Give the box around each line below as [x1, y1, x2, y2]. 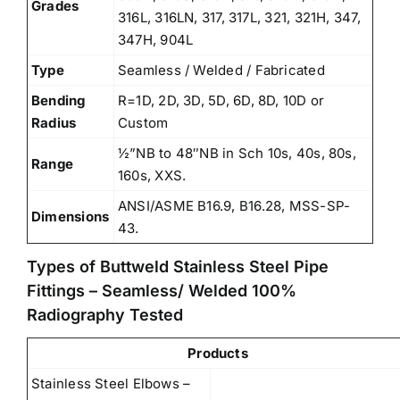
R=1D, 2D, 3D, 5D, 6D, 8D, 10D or [118, 91, 325, 109]
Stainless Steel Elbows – [31, 374, 191, 392]
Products [187, 344, 248, 362]
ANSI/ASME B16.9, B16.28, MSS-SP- [118, 196, 351, 214]
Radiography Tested [27, 304, 183, 324]
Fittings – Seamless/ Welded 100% [27, 280, 296, 300]
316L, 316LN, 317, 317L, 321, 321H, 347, [118, 8, 361, 26]
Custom [118, 113, 169, 131]
